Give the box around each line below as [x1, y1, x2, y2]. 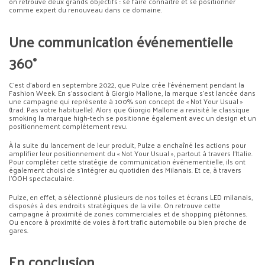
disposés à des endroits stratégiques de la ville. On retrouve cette [9, 198, 221, 212]
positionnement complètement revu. [9, 119, 127, 132]
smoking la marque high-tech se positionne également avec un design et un [9, 111, 256, 124]
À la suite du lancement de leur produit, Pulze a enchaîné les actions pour [9, 138, 246, 151]
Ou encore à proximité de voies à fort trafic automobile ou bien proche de [9, 215, 247, 228]
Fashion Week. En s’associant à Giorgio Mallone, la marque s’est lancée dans [9, 86, 256, 99]
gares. [9, 223, 28, 237]
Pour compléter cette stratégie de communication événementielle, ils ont [9, 154, 245, 168]
